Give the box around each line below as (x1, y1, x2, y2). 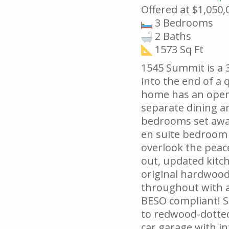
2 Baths (152, 29, 191, 43)
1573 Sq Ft (152, 42, 203, 56)
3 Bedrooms (152, 15, 213, 30)
